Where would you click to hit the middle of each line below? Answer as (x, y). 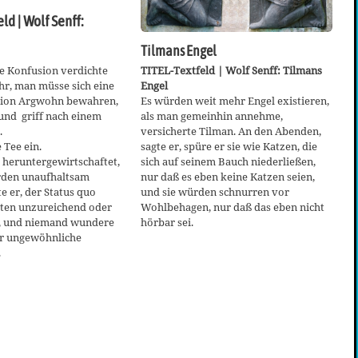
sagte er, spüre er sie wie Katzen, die (229, 147)
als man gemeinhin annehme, (212, 116)
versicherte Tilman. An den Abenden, (231, 131)
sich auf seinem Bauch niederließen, (228, 162)
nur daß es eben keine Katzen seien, (228, 177)
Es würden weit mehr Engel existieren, (235, 101)
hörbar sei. (167, 223)
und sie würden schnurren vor (215, 192)
